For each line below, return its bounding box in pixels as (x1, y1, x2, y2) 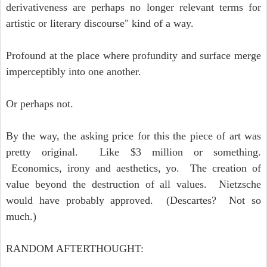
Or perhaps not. (6, 98, 73, 110)
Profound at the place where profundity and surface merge (6, 49, 261, 61)
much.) (6, 210, 36, 222)
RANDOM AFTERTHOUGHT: (6, 243, 144, 254)
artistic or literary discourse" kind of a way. (6, 17, 194, 29)
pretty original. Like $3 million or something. (6, 146, 261, 158)
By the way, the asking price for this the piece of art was (6, 130, 261, 142)
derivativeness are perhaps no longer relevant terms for (6, 1, 261, 13)
